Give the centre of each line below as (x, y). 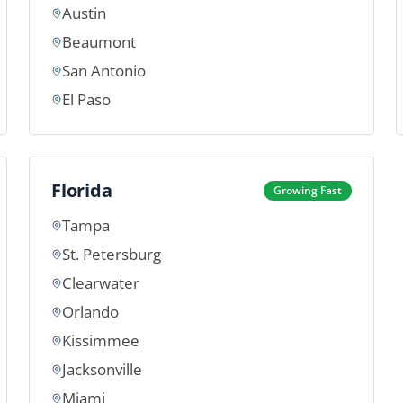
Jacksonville (102, 369)
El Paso (86, 99)
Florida (82, 190)
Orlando (90, 312)
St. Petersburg (112, 254)
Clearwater (101, 283)
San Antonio (104, 71)
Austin (84, 13)
